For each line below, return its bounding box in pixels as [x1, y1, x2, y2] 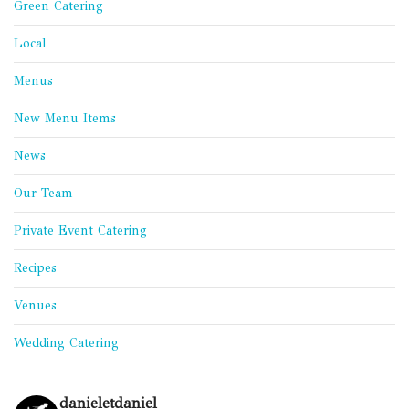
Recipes [14, 260, 57, 277]
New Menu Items [14, 110, 116, 127]
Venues [14, 298, 57, 314]
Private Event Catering [14, 223, 147, 239]
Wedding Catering [14, 335, 119, 351]
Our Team [14, 185, 73, 202]
